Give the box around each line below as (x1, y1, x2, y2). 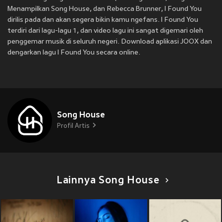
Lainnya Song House (56, 175, 160, 187)
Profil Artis (57, 123, 90, 130)
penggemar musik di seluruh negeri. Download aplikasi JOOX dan (7, 38, 212, 46)
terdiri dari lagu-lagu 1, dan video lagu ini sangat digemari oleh (7, 27, 203, 35)
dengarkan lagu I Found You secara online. (7, 49, 140, 57)
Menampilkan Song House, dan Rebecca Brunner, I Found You (7, 5, 202, 13)
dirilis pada (7, 16, 42, 24)
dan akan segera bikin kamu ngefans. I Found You (42, 16, 198, 24)
